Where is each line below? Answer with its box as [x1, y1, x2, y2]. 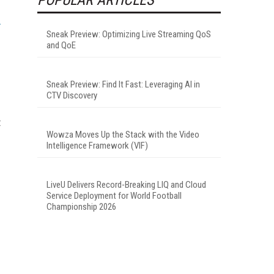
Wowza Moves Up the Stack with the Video [46, 128, 199, 140]
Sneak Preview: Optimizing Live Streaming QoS [46, 28, 211, 40]
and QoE [46, 39, 76, 51]
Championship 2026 [46, 201, 116, 212]
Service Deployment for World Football [46, 190, 182, 201]
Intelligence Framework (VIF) [46, 139, 148, 151]
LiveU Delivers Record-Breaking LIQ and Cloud [46, 179, 206, 190]
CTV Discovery [46, 89, 97, 101]
